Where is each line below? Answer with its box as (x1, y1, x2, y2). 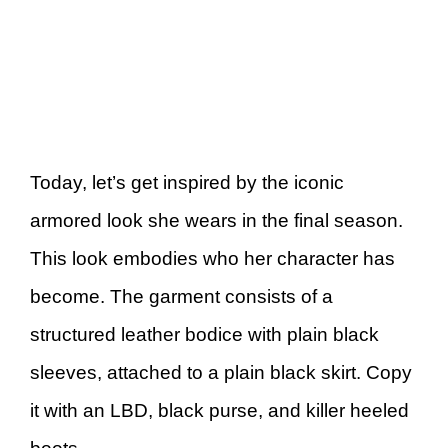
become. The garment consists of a (30, 286, 333, 308)
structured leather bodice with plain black (30, 324, 379, 346)
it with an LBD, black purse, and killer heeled (30, 400, 409, 422)
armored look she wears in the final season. (30, 210, 403, 232)
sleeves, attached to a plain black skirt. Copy (30, 362, 412, 384)
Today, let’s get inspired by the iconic (30, 172, 344, 194)
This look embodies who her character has (30, 248, 395, 270)
